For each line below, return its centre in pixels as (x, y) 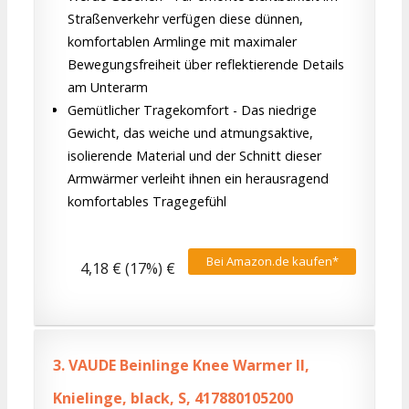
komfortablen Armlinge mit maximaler (182, 42)
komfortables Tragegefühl (147, 202)
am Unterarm (108, 88)
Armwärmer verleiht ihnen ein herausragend (198, 179)
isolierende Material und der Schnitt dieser (194, 156)
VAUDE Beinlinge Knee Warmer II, (187, 365)
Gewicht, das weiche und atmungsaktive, (190, 133)
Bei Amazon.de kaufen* (272, 261)
